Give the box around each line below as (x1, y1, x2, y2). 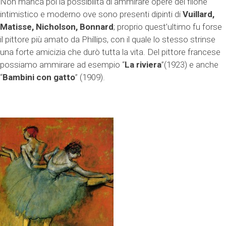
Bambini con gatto (3, 72, 75, 82)
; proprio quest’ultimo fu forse (114, 21, 222, 32)
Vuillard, (183, 9, 214, 19)
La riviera (125, 59, 161, 70)
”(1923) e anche (161, 59, 218, 70)
